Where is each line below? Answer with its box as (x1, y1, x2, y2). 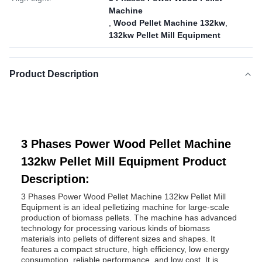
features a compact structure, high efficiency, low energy (21, 244, 229, 254)
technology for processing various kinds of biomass (21, 223, 210, 233)
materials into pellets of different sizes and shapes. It (21, 234, 215, 243)
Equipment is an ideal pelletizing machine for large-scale (21, 202, 229, 212)
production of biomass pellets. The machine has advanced (21, 213, 237, 222)
